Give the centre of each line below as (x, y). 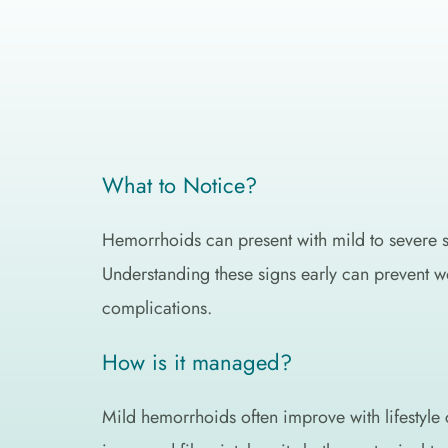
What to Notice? (179, 184)
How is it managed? (197, 361)
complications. (157, 307)
